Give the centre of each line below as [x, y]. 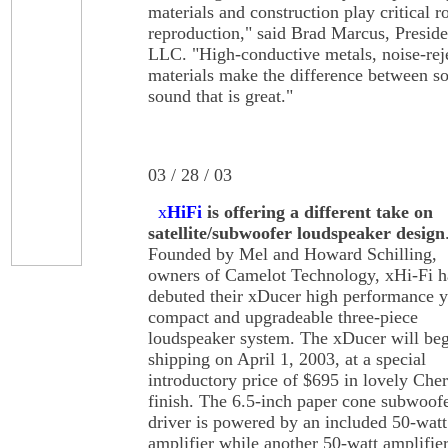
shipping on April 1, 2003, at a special [287, 359]
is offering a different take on [317, 212]
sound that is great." [220, 96]
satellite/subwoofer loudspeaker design [296, 233]
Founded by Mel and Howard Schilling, [292, 254]
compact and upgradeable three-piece [283, 317]
